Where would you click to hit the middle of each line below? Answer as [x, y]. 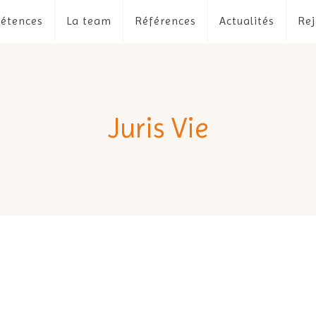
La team [89, 21]
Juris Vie [158, 128]
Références [165, 21]
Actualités [247, 21]
